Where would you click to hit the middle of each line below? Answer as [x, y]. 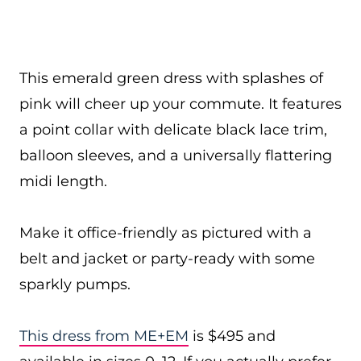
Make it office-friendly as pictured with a [166, 233]
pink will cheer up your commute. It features [180, 104]
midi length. [63, 181]
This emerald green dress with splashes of [171, 78]
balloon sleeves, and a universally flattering [176, 156]
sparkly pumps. [75, 284]
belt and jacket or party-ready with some [167, 259]
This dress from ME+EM [104, 336]
